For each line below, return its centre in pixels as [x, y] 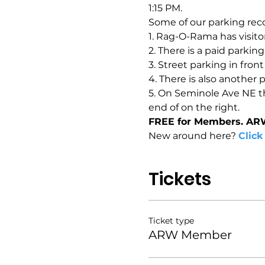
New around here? [193, 136]
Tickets [180, 179]
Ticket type [171, 221]
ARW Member [190, 235]
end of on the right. [194, 107]
